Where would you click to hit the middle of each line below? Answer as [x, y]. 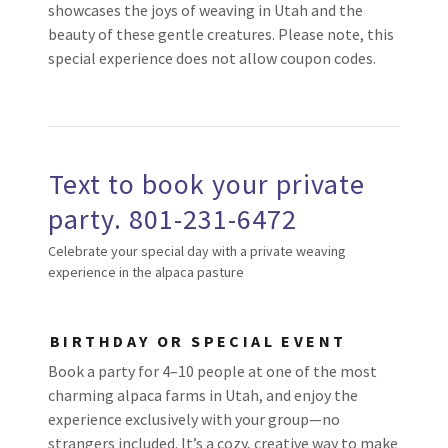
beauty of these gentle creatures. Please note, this [221, 34]
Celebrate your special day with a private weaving [197, 251]
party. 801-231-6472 [172, 219]
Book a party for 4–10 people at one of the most [212, 371]
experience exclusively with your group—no [194, 419]
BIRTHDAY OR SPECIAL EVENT [198, 341]
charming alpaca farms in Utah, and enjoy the [203, 395]
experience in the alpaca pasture [146, 272]
